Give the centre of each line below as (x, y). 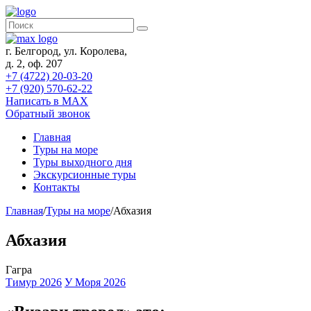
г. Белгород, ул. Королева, (66, 51)
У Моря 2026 (95, 282)
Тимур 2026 (34, 282)
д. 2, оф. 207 (34, 64)
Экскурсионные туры (85, 175)
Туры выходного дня (83, 162)
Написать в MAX (47, 101)
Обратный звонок (48, 114)
